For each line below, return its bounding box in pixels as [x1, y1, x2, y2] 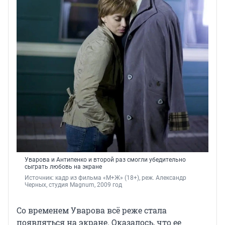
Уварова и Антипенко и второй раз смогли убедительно [25, 156, 186, 163]
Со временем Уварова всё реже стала [17, 204, 167, 215]
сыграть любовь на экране [25, 163, 102, 170]
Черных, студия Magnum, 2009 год [25, 181, 122, 188]
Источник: [25, 174, 55, 181]
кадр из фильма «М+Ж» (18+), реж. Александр [55, 174, 186, 181]
